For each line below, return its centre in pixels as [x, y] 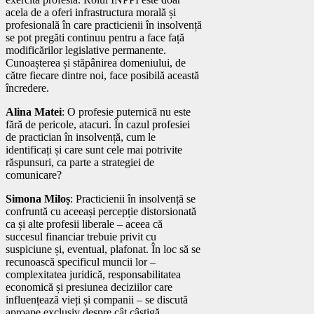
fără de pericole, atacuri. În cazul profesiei [98, 124]
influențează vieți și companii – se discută [97, 299]
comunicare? [34, 175]
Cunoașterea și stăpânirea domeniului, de [96, 62]
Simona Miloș [38, 198]
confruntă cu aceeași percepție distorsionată [101, 211]
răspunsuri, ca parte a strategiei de [80, 162]
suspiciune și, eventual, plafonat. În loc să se [103, 249]
